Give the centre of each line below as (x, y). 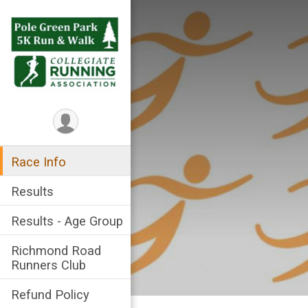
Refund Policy (50, 295)
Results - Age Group (67, 221)
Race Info (38, 162)
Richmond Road (56, 251)
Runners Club (48, 265)
